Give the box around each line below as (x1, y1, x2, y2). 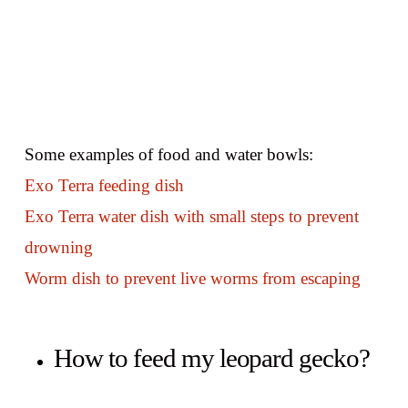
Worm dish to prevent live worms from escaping (24, 268, 361, 288)
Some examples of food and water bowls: (24, 144, 313, 164)
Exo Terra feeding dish (24, 175, 184, 195)
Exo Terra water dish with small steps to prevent (24, 206, 359, 226)
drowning (24, 237, 93, 257)
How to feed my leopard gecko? (53, 342, 371, 372)
